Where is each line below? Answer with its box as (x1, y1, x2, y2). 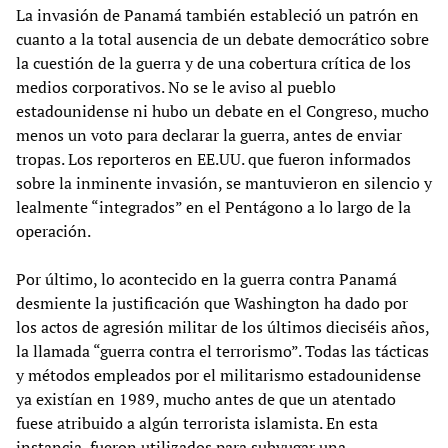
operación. (16, 219, 91, 242)
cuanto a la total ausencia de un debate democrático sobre (16, 27, 429, 50)
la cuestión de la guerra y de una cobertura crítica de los (16, 51, 411, 74)
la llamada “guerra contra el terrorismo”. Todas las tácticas (16, 339, 429, 362)
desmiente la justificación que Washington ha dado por (16, 291, 408, 314)
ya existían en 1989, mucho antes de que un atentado (16, 387, 396, 410)
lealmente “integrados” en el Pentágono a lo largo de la (16, 195, 411, 218)
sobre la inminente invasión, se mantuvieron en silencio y (16, 171, 432, 194)
